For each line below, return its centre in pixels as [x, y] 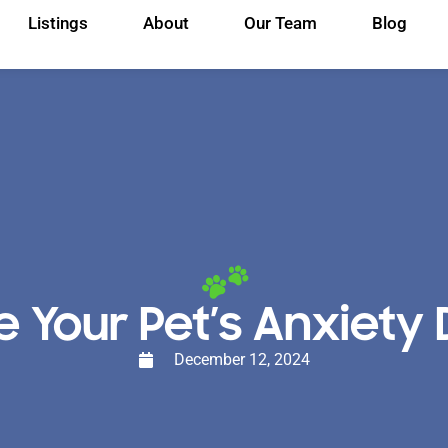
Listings [57, 23]
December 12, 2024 [242, 360]
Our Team [280, 23]
